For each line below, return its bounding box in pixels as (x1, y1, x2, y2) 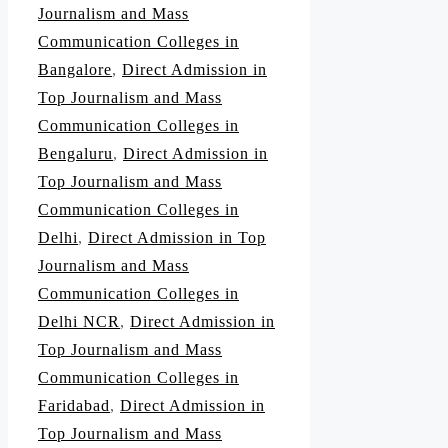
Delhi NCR (38, 313, 120, 331)
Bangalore (38, 61, 112, 79)
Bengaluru (38, 145, 113, 163)
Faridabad (38, 397, 110, 415)
